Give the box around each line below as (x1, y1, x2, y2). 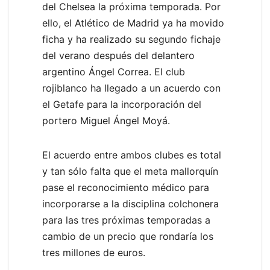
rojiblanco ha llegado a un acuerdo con (42, 82, 221, 95)
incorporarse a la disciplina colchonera (42, 198, 219, 210)
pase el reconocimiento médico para (42, 181, 209, 194)
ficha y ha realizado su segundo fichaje (42, 33, 221, 46)
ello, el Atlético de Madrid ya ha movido (42, 17, 224, 30)
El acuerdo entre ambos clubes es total (42, 149, 221, 162)
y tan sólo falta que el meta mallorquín (42, 165, 218, 178)
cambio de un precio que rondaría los (42, 230, 213, 243)
